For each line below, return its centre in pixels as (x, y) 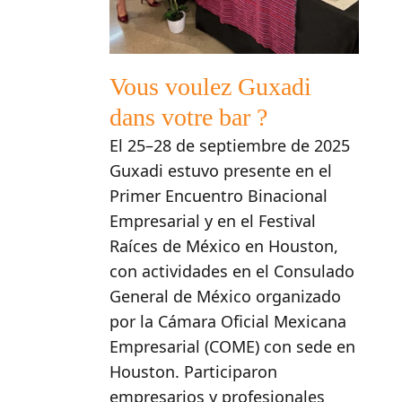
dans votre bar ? (188, 118)
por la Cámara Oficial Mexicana (228, 322)
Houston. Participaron (193, 372)
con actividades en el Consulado (232, 271)
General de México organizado (225, 297)
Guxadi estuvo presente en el (221, 171)
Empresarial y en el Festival (213, 221)
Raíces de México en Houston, (224, 246)
